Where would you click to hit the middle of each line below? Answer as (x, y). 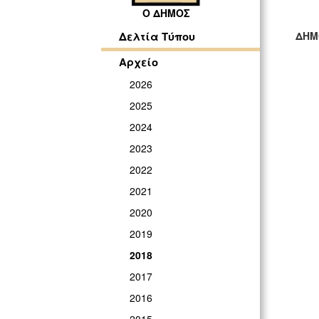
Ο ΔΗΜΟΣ (166, 13)
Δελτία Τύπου (157, 37)
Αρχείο (138, 62)
